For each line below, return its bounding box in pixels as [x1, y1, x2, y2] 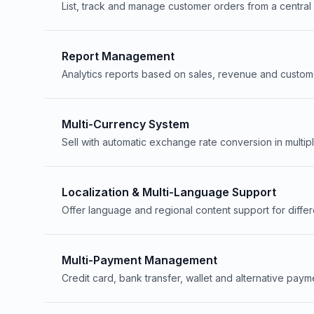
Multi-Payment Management [62, 253, 217, 267]
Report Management [62, 49, 175, 63]
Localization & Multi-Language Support [62, 185, 276, 199]
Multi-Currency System [62, 117, 189, 131]
